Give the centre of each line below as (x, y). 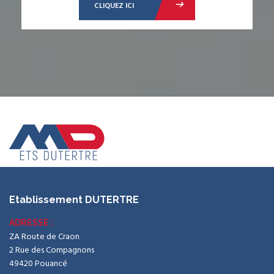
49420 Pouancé (38, 264)
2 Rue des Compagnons (52, 250)
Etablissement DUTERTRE (74, 199)
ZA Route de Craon (44, 237)
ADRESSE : (31, 222)
